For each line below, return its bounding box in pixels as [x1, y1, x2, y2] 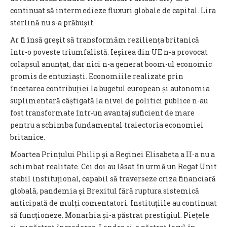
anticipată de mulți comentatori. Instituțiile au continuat [10, 198, 217, 208]
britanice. [10, 132, 45, 142]
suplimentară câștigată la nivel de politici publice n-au [10, 96, 208, 105]
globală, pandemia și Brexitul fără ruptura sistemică [10, 186, 199, 196]
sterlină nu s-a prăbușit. [10, 18, 95, 27]
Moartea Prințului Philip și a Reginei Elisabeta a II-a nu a [10, 149, 215, 159]
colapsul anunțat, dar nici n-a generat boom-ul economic [10, 59, 212, 69]
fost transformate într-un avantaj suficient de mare [10, 108, 195, 118]
